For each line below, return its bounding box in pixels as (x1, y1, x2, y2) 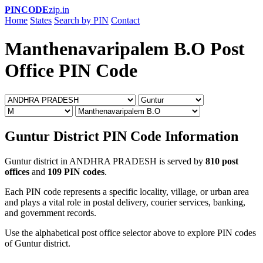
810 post (205, 156, 238, 166)
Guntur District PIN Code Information (5, 128, 238, 144)
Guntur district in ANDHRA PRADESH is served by (5, 156, 205, 166)
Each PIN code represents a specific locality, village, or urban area (5, 186, 249, 197)
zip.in (49, 5, 69, 15)
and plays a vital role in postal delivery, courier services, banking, (5, 197, 245, 207)
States (30, 15, 52, 25)
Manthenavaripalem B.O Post (5, 38, 245, 60)
